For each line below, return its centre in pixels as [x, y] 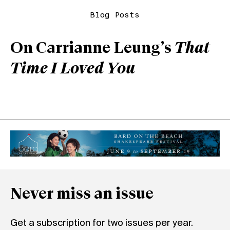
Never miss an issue [82, 194]
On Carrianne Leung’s [92, 49]
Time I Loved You [73, 69]
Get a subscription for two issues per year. [102, 223]
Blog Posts [115, 15]
